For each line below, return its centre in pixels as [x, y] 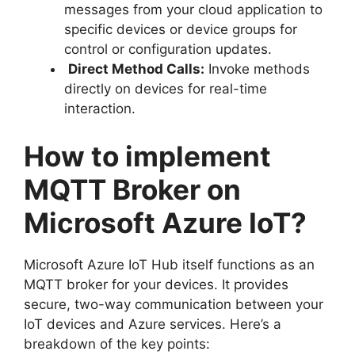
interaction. [100, 109]
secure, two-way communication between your [174, 304]
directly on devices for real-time [166, 89]
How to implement [147, 156]
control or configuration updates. [168, 49]
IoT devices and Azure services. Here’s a [153, 324]
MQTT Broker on [132, 189]
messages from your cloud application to [193, 10]
